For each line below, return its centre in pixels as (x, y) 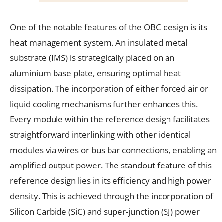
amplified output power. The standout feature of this (111, 165)
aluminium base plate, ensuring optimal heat (95, 73)
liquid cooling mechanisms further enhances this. (104, 104)
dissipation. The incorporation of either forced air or (109, 88)
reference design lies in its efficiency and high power (111, 180)
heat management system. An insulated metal (99, 42)
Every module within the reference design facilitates (110, 119)
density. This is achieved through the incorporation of (111, 196)
